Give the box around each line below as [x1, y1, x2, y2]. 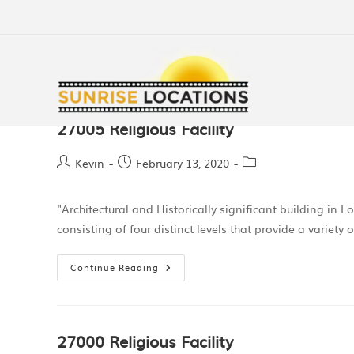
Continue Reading [70, 261, 159, 273]
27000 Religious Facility [57, 329, 233, 352]
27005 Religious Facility [57, 116, 233, 140]
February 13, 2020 [136, 155, 229, 171]
